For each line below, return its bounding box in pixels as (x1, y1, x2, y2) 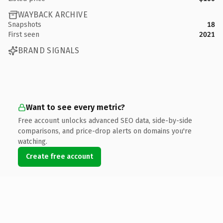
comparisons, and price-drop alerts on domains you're (18, 126, 192, 135)
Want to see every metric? (26, 102, 125, 112)
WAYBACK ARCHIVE (18, 10, 88, 19)
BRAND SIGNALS (18, 46, 80, 55)
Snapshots (8, 20, 41, 29)
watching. (18, 137, 47, 146)
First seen (8, 30, 39, 39)
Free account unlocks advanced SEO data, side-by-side (18, 116, 192, 125)
